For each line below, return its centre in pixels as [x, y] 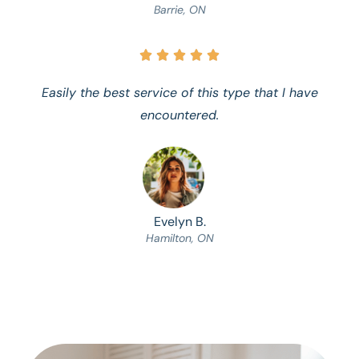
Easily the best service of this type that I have [179, 92]
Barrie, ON [179, 9]
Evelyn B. [179, 221]
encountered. [179, 115]
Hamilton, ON [179, 238]
